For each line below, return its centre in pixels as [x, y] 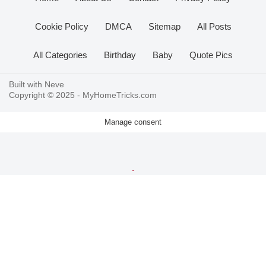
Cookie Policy [61, 26]
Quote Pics [211, 55]
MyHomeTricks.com [120, 96]
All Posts [214, 26]
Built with [27, 85]
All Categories [60, 55]
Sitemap [164, 26]
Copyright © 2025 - [46, 96]
